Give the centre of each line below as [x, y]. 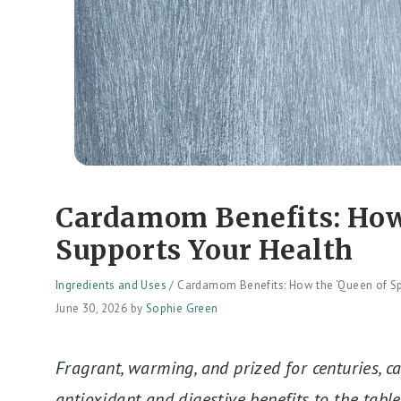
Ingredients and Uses [111, 285]
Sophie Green [182, 308]
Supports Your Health [205, 250]
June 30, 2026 [92, 308]
